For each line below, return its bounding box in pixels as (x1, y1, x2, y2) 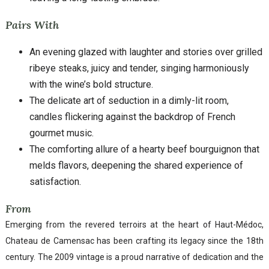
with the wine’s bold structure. (29, 78, 153, 90)
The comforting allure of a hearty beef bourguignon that (29, 143, 259, 155)
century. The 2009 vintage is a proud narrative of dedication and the (5, 252, 264, 262)
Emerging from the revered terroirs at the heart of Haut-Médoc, (5, 219, 264, 229)
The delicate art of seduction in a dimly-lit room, (29, 94, 229, 106)
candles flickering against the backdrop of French (29, 110, 235, 122)
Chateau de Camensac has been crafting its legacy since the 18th (5, 235, 264, 246)
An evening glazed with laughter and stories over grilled (29, 46, 262, 58)
